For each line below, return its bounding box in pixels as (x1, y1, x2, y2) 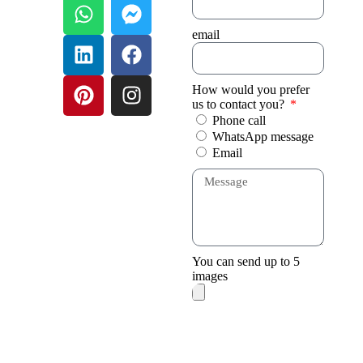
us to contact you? (192, 96, 288, 111)
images (192, 268, 228, 283)
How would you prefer (192, 82, 310, 96)
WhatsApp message (212, 129, 314, 143)
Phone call (212, 113, 267, 127)
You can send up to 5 (192, 254, 301, 268)
